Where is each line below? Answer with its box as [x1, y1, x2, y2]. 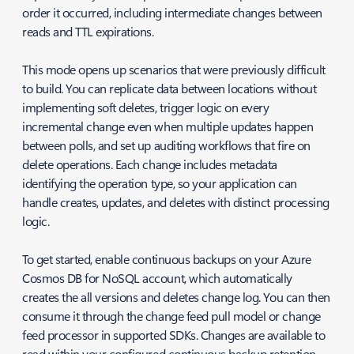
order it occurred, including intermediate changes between [22, 4, 322, 21]
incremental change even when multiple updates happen [22, 118, 314, 134]
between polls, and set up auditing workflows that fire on [22, 137, 311, 153]
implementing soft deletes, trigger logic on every [22, 99, 269, 115]
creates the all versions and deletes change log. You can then [22, 288, 330, 305]
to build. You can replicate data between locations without [22, 80, 317, 96]
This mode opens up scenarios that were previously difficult [22, 61, 326, 77]
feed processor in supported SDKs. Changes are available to [22, 326, 326, 343]
